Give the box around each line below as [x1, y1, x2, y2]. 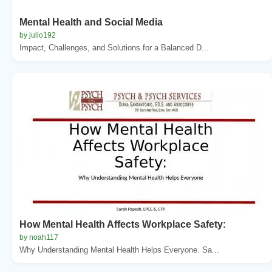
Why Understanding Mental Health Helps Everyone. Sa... [19, 245, 219, 254]
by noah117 [19, 233, 58, 242]
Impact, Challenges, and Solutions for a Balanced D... [19, 42, 209, 52]
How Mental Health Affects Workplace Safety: [19, 219, 226, 229]
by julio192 [19, 30, 56, 39]
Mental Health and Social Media [19, 16, 163, 27]
